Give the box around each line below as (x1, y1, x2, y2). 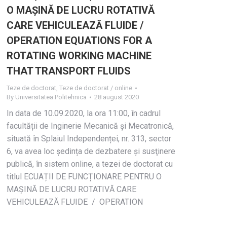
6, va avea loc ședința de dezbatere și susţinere (7, 146, 175, 156)
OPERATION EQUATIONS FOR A (7, 34, 152, 47)
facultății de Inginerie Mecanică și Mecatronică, (7, 121, 174, 131)
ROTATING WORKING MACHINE (7, 50, 152, 62)
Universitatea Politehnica (15, 93, 87, 101)
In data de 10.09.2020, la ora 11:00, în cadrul (7, 108, 161, 118)
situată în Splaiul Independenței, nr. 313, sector (7, 134, 171, 143)
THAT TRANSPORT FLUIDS (7, 65, 131, 77)
